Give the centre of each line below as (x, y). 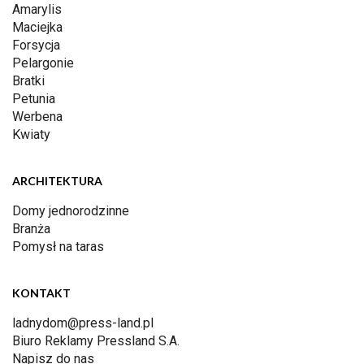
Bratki (28, 81)
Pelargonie (43, 63)
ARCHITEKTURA (57, 181)
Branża (31, 229)
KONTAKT (41, 293)
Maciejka (37, 28)
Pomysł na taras (58, 247)
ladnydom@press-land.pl (83, 323)
